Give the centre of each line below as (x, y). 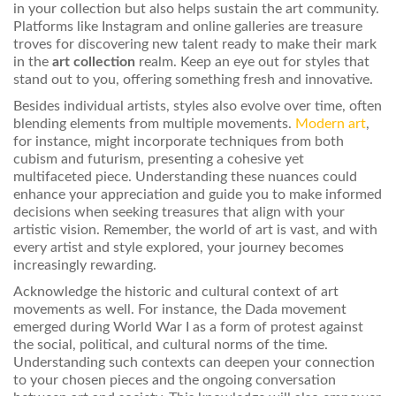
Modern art (331, 124)
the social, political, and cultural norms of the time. (171, 345)
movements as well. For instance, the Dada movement (180, 310)
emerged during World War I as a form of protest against (188, 327)
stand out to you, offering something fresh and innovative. (193, 80)
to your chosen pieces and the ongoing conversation (175, 381)
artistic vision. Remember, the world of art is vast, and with (195, 230)
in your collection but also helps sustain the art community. (196, 9)
